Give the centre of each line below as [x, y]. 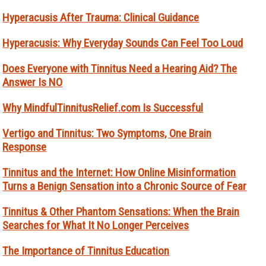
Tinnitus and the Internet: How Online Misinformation [119, 172]
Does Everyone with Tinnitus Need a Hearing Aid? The [120, 68]
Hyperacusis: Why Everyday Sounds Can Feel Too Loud [123, 43]
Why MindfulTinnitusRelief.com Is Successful [103, 107]
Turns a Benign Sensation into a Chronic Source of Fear [125, 186]
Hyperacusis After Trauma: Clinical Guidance [101, 17]
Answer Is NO [33, 82]
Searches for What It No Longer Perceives [96, 225]
